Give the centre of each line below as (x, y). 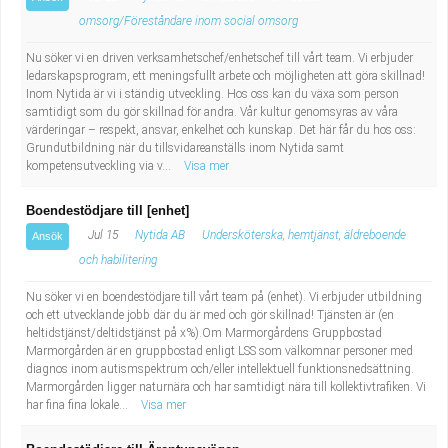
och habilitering (118, 260)
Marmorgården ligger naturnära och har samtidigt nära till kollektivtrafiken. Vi (226, 387)
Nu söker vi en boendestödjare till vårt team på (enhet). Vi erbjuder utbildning (224, 297)
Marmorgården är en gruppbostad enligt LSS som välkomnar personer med (219, 351)
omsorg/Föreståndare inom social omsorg (188, 21)
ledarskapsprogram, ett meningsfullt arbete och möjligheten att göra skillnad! (225, 76)
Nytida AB (160, 235)
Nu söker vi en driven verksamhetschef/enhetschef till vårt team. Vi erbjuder (219, 58)
